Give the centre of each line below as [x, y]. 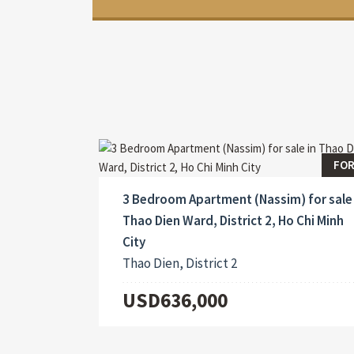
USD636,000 [175, 300]
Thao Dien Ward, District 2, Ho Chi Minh [233, 220]
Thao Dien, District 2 [179, 263]
